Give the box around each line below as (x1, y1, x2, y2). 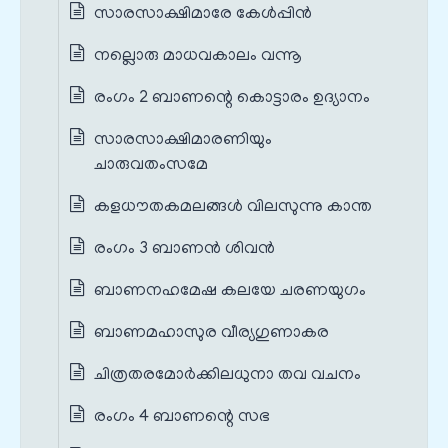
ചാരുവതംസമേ (94, 156, 208, 175)
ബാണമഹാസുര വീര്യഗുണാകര (94, 324, 329, 343)
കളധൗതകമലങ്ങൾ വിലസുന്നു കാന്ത (94, 198, 372, 217)
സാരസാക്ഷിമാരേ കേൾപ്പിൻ (94, 5, 312, 24)
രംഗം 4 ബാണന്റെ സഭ (94, 408, 270, 427)
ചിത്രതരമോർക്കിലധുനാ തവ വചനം (94, 366, 361, 385)
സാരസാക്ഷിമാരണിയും (94, 131, 272, 150)
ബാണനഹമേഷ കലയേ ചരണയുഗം (94, 282, 366, 301)
